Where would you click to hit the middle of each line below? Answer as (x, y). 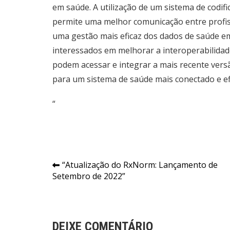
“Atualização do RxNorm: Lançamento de (140, 165)
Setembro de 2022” (89, 176)
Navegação (87, 167)
